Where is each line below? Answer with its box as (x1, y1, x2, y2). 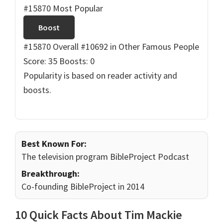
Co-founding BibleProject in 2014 (21, 181, 144, 193)
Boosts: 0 (59, 55, 95, 67)
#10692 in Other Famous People (81, 41, 199, 53)
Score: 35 (23, 55, 57, 67)
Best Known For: (21, 138, 87, 150)
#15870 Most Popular (23, 2, 103, 14)
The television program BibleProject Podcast (21, 151, 189, 163)
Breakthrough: (21, 168, 80, 180)
